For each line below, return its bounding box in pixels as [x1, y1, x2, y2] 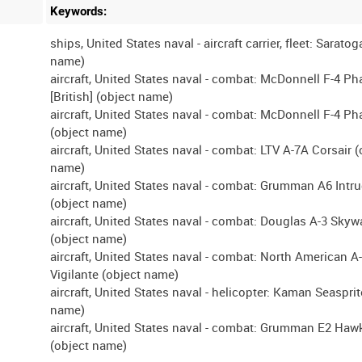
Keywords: [50, 3, 107, 19]
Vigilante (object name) [50, 265, 179, 282]
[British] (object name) [50, 87, 174, 104]
